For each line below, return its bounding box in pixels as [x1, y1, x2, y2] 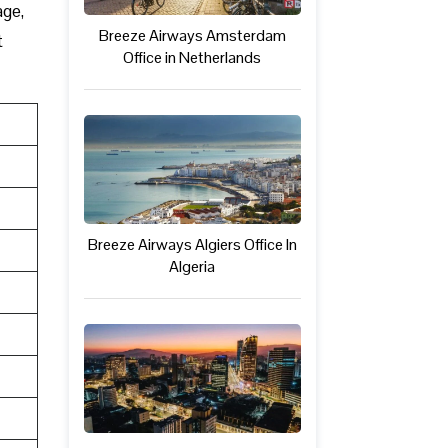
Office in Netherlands [123, 47, 262, 69]
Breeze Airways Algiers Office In [87, 234, 297, 256]
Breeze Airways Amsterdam [98, 25, 286, 47]
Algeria [169, 256, 216, 278]
